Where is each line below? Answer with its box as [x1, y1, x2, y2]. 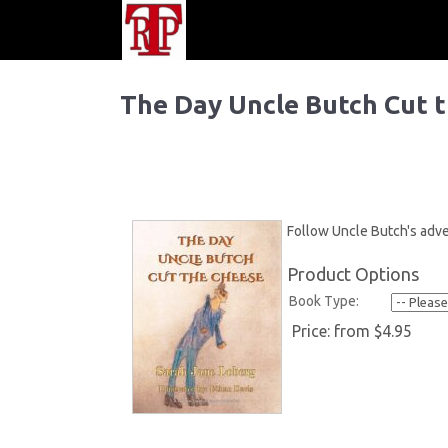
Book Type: [289, 293, 359, 309]
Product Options [287, 264, 419, 284]
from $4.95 [334, 322, 412, 340]
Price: [292, 322, 334, 340]
